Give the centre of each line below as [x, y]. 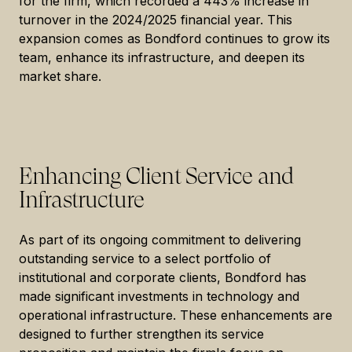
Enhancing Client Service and [156, 176]
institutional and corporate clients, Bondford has [163, 277]
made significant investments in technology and [159, 296]
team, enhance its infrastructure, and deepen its [162, 57]
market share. [60, 76]
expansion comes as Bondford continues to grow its [174, 38]
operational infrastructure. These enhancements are [176, 315]
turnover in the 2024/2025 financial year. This [156, 20]
